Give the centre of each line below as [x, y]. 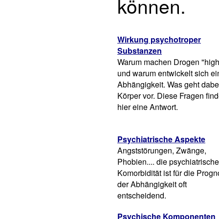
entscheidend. [142, 195]
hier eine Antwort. [148, 107]
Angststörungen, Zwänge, [162, 150]
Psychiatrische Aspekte [161, 139]
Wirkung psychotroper [159, 39]
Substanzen [140, 51]
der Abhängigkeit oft [152, 184]
